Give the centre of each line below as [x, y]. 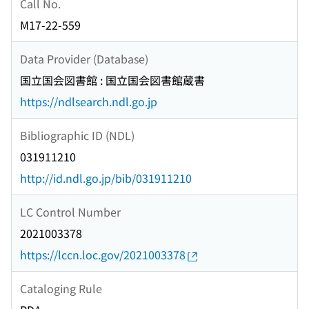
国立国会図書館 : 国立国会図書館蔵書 [112, 80]
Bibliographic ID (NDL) [77, 135]
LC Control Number [70, 211]
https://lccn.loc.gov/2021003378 [103, 255]
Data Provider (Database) [84, 58]
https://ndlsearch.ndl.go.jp [89, 102]
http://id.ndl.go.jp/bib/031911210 [106, 178]
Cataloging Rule [61, 288]
